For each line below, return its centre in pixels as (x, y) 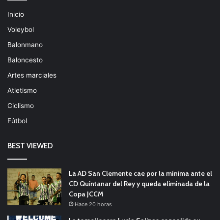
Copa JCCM (86, 194)
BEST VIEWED (30, 146)
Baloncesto (25, 60)
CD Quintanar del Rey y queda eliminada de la (139, 184)
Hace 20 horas (93, 205)
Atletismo (22, 91)
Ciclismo (21, 106)
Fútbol (17, 121)
